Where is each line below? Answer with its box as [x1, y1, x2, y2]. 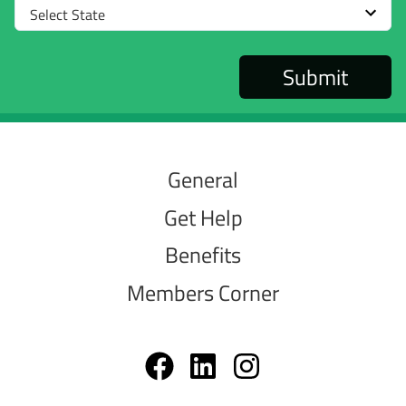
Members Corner [127, 276, 279, 310]
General [168, 163, 238, 196]
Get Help [163, 200, 243, 234]
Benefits [165, 238, 241, 272]
